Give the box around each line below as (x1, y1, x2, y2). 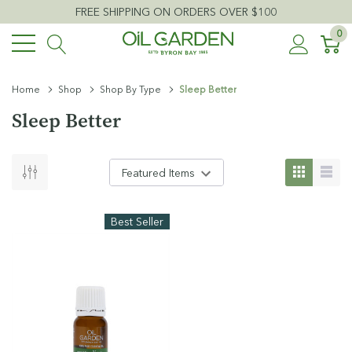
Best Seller (111, 214, 163, 229)
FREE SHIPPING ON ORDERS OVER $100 (75, 5, 277, 19)
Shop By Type (100, 83, 161, 95)
